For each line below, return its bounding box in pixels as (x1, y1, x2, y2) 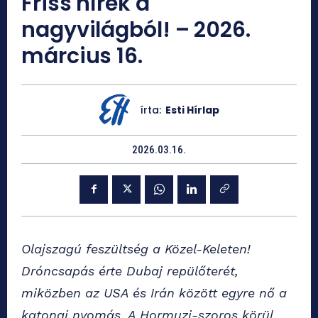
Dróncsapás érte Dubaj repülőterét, (21, 263, 238, 278)
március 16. (21, 40, 143, 71)
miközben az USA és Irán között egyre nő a (21, 285, 287, 300)
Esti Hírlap (165, 102, 219, 117)
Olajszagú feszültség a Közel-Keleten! (21, 241, 251, 256)
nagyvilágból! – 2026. (21, 14, 251, 45)
